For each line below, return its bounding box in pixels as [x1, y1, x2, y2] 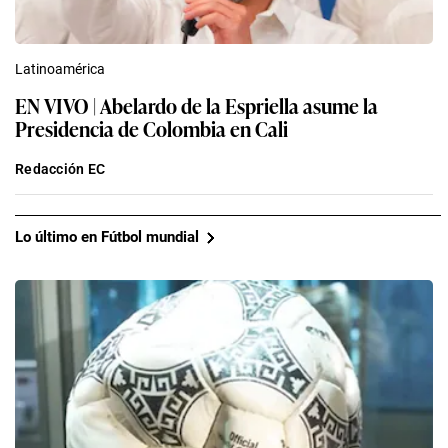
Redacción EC [15, 160, 106, 177]
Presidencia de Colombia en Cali [15, 112, 288, 143]
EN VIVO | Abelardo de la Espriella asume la [15, 89, 378, 120]
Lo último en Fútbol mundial [15, 228, 199, 247]
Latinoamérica [15, 60, 105, 77]
